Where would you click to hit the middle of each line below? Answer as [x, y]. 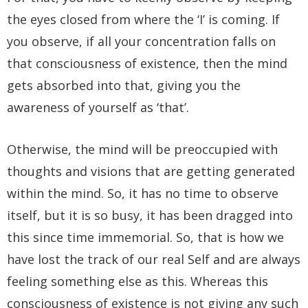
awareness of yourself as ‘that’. [98, 107]
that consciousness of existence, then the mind [147, 63]
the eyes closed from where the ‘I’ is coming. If [143, 19]
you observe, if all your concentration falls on [141, 41]
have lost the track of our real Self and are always [154, 259]
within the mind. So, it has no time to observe [143, 193]
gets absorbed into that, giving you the [124, 85]
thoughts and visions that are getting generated [151, 171]
